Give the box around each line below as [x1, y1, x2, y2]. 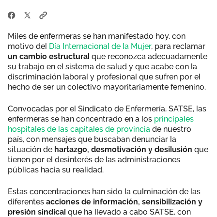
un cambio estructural [8, 51, 90, 61]
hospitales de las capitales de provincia [8, 124, 150, 134]
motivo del [8, 41, 49, 51]
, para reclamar [151, 41, 205, 51]
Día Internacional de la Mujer [49, 41, 151, 51]
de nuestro [150, 124, 191, 134]
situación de [8, 144, 54, 154]
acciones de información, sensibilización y [46, 197, 202, 206]
